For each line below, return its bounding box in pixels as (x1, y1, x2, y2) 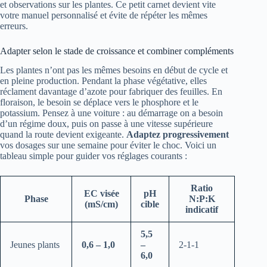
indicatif (185, 204, 218, 215)
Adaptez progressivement (126, 129, 229, 140)
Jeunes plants (10, 240, 60, 250)
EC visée (83, 188, 119, 199)
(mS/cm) (85, 199, 118, 210)
